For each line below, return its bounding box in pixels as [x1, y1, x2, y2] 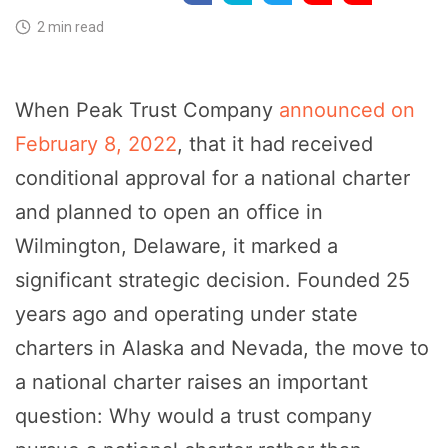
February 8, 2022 [15, 132, 177, 157]
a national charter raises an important [15, 370, 368, 395]
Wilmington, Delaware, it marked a [15, 234, 338, 259]
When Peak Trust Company [15, 98, 279, 123]
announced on [279, 98, 415, 123]
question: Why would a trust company [15, 404, 372, 429]
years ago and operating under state [15, 302, 358, 327]
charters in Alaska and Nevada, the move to [15, 336, 429, 361]
